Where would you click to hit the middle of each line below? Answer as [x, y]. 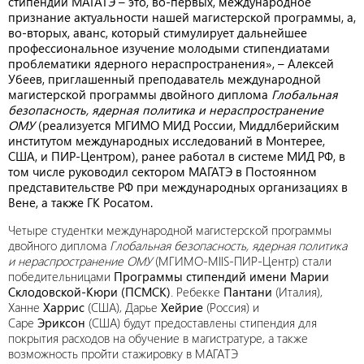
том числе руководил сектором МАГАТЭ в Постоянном [162, 171]
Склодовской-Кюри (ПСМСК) [89, 292]
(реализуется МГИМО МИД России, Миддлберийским [187, 125]
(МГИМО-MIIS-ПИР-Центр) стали [242, 261]
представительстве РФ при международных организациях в [178, 187]
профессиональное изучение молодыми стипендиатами [169, 48]
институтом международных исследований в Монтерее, [167, 141]
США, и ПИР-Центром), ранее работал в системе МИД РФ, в [177, 156]
